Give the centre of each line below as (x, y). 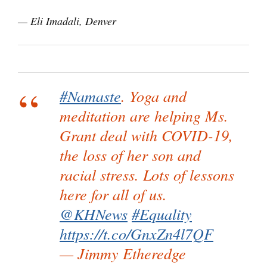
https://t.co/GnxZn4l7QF (136, 234)
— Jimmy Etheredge (123, 253)
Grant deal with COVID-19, (146, 135)
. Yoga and (154, 96)
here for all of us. (113, 194)
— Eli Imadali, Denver (67, 21)
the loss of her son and (130, 155)
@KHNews (94, 214)
